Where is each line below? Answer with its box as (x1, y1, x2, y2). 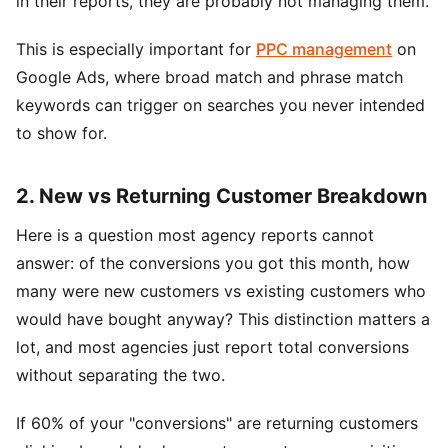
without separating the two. (16, 364, 225, 385)
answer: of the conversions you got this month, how (16, 252, 410, 273)
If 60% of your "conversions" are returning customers (16, 412, 418, 433)
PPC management (256, 38, 392, 59)
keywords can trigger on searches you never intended (16, 94, 425, 115)
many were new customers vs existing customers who (16, 280, 426, 301)
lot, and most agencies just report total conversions (16, 336, 409, 357)
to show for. (16, 122, 107, 143)
